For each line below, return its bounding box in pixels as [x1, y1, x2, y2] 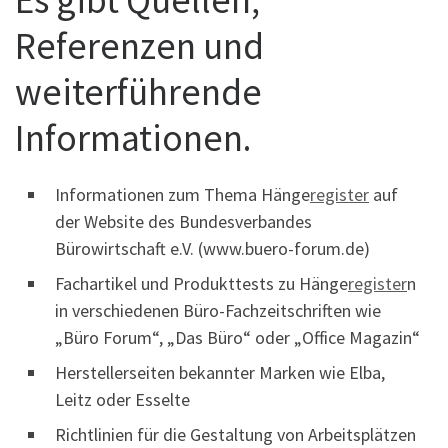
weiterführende [15, 67, 262, 115]
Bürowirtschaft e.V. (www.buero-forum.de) [55, 236, 370, 260]
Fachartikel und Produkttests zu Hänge [55, 271, 348, 295]
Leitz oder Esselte [55, 387, 190, 411]
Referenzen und [15, 21, 264, 69]
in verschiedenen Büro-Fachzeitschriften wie [55, 298, 381, 322]
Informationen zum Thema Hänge [55, 182, 310, 206]
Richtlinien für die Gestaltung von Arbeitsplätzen [55, 422, 416, 446]
